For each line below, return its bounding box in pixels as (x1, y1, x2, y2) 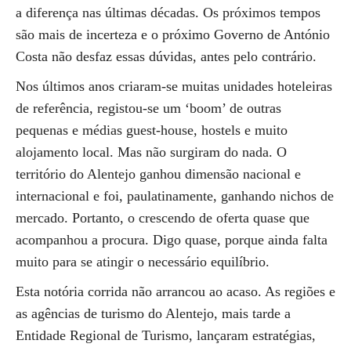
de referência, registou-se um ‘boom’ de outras (16, 100, 281, 116)
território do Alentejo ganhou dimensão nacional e (16, 166, 301, 182)
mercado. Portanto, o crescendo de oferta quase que (16, 210, 309, 226)
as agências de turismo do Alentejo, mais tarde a (16, 306, 291, 321)
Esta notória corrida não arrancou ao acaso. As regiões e (16, 284, 335, 299)
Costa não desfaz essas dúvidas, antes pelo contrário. (16, 49, 317, 64)
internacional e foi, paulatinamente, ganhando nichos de (16, 188, 334, 204)
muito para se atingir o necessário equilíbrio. (16, 254, 270, 270)
